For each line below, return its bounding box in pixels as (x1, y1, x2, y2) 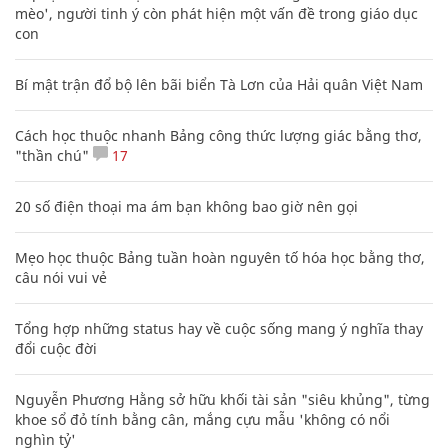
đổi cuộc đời (15, 338, 97, 358)
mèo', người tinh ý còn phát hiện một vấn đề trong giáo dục (15, 3, 418, 23)
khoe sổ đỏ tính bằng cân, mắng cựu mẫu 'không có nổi (15, 409, 390, 429)
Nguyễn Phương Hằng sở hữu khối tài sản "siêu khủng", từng (15, 389, 430, 409)
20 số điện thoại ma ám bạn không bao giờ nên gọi (15, 196, 358, 216)
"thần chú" (15, 145, 89, 165)
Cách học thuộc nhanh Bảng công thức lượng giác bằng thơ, (15, 125, 422, 145)
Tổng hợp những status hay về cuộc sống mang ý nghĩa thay (15, 318, 423, 338)
